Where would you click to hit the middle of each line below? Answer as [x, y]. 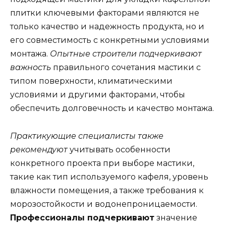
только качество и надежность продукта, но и [107, 27]
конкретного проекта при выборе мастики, [102, 163]
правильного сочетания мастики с [126, 68]
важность [31, 68]
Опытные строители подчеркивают [126, 54]
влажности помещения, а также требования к [107, 190]
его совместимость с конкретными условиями [110, 40]
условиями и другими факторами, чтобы [98, 95]
